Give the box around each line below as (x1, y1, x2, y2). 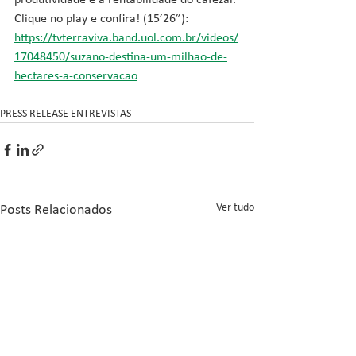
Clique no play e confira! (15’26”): (14, 13, 192, 25)
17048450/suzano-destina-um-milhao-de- (14, 51, 227, 64)
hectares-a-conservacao (14, 70, 137, 83)
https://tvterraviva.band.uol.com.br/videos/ (14, 32, 238, 44)
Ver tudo (216, 202, 254, 214)
